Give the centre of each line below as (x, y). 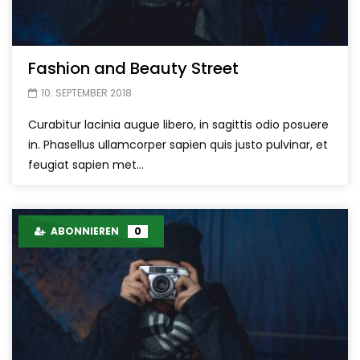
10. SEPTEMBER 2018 (86, 93)
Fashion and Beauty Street (133, 69)
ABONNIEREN (84, 231)
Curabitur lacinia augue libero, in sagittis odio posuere (178, 125)
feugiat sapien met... (86, 165)
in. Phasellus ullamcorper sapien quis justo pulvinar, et (178, 145)
